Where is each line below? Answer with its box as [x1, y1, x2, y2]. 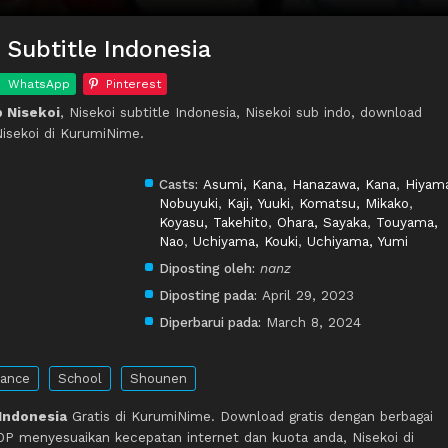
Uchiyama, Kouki [193, 233, 298, 250]
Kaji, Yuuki [227, 195, 290, 212]
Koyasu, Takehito [159, 214, 268, 231]
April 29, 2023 [262, 287, 354, 304]
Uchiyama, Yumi [307, 233, 408, 250]
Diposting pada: [159, 287, 257, 304]
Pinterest [106, 77, 161, 92]
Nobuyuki [159, 195, 218, 212]
